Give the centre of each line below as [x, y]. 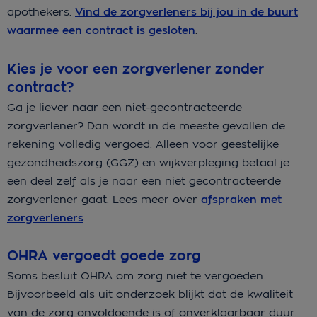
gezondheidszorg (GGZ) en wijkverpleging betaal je [148, 162]
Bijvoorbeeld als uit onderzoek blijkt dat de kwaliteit [150, 294]
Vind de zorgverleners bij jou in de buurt [186, 12]
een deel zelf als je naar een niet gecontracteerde [144, 180]
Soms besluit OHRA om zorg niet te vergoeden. [136, 276]
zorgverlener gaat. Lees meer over [104, 199]
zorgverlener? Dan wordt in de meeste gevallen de [146, 125]
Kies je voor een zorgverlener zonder [136, 69]
